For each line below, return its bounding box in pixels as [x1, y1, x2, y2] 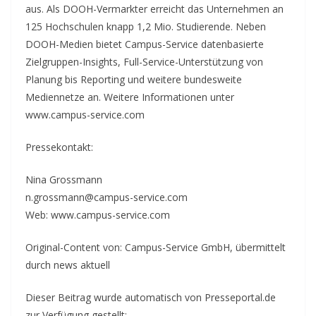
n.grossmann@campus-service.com [25, 190, 188, 204]
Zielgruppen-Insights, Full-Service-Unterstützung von [25, 54, 263, 68]
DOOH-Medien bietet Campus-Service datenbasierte [25, 37, 264, 51]
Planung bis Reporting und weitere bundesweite [25, 72, 242, 86]
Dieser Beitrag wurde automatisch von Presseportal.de [25, 290, 276, 304]
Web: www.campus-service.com [25, 207, 170, 221]
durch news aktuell [25, 257, 110, 272]
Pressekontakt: [25, 140, 93, 154]
